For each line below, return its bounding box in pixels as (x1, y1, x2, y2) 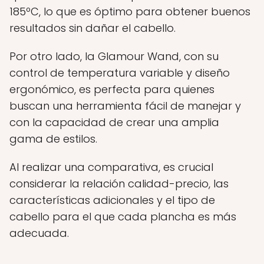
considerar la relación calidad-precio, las (9, 176, 229, 191)
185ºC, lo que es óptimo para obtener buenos (9, 4, 250, 19)
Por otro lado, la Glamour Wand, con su (9, 49, 219, 64)
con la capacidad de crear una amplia (9, 115, 219, 130)
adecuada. (9, 226, 69, 240)
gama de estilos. (9, 131, 97, 146)
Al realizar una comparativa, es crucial (9, 160, 213, 174)
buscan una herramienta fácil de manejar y (9, 98, 241, 113)
